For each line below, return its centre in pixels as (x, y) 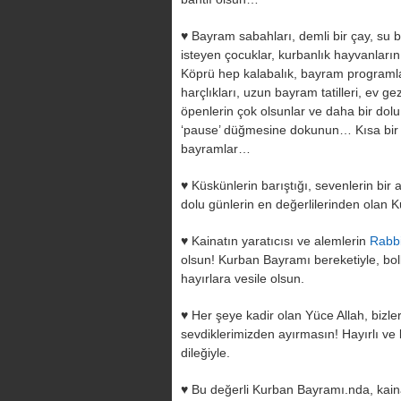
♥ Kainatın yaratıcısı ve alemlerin (275, 241)
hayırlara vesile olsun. (243, 278)
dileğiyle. (205, 353)
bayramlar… (216, 149)
